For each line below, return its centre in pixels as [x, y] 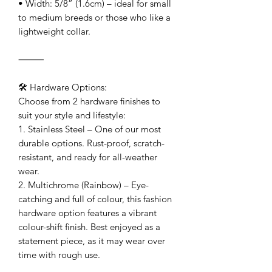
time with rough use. [60, 254]
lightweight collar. [54, 31]
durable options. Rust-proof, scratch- [91, 143]
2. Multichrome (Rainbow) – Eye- [83, 185]
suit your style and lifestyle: [72, 115]
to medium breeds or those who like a [94, 17]
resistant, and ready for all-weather [88, 157]
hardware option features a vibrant [87, 212]
